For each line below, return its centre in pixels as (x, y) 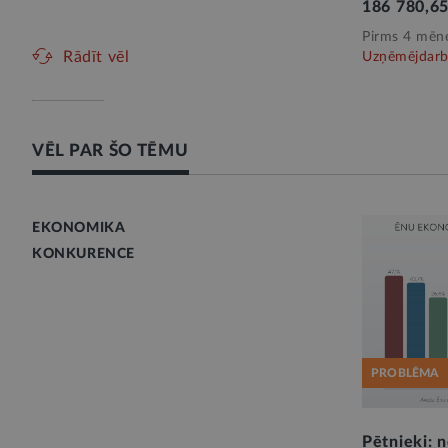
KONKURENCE (83, 254)
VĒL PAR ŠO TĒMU (110, 150)
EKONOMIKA (79, 228)
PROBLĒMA (405, 373)
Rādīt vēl (96, 57)
